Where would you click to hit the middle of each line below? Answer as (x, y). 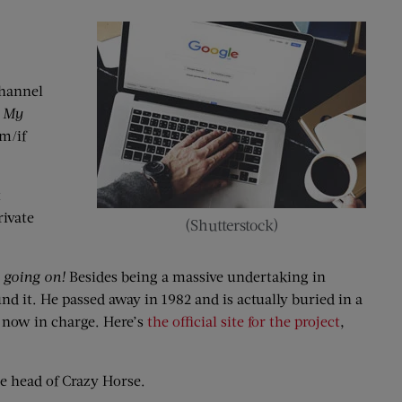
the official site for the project (244, 321)
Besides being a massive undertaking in (196, 276)
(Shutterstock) (232, 225)
